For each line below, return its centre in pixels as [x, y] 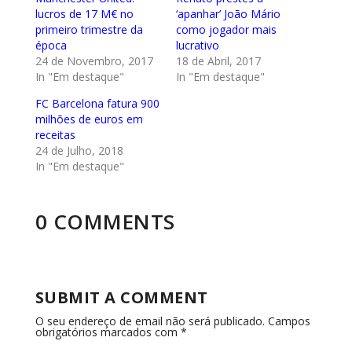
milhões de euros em [89, 119]
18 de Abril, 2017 [218, 60]
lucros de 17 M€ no [84, 13]
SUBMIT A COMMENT [121, 297]
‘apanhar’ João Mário [228, 13]
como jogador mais [226, 29]
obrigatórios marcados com [108, 332]
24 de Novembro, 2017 [94, 60]
